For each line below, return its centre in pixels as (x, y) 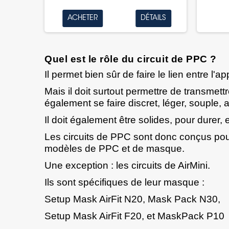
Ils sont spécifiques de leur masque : (124, 182)
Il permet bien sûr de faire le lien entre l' (130, 75)
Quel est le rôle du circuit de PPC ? (131, 59)
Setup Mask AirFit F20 (93, 216)
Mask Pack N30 (183, 199)
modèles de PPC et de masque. (114, 149)
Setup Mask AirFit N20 (94, 199)
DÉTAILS (154, 19)
